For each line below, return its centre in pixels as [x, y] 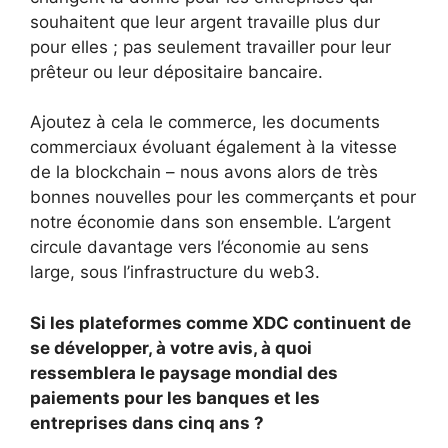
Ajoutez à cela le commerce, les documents [205, 122]
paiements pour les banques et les [175, 397]
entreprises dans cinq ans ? [147, 422]
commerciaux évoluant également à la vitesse [213, 147]
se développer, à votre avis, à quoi [171, 347]
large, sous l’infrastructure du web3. [175, 272]
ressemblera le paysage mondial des [184, 372]
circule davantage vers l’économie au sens [199, 247]
